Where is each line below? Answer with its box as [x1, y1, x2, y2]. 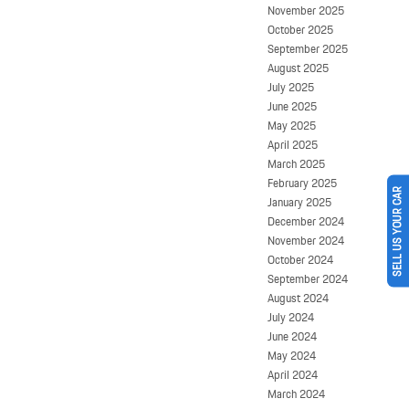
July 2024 [267, 307, 314, 327]
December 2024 [267, 211, 344, 231]
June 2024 [267, 326, 317, 346]
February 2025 [267, 173, 337, 193]
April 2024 [267, 364, 318, 384]
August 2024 [267, 288, 329, 308]
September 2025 [267, 38, 348, 58]
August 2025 [267, 58, 329, 78]
